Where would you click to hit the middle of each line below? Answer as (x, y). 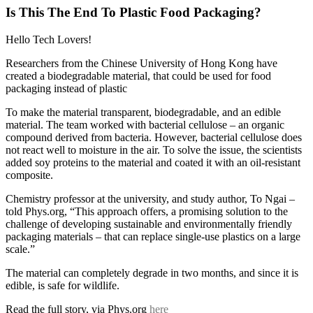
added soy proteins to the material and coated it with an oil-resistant (153, 162)
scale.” (20, 249)
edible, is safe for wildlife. (63, 285)
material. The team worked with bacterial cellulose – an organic (145, 124)
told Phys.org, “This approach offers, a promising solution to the (147, 211)
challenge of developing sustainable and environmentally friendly (149, 224)
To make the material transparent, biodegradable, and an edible (143, 112)
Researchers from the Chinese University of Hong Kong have (141, 63)
